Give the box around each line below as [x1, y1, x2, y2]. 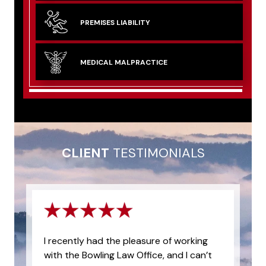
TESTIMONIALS [109, 144, 205, 161]
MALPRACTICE [113, 57, 167, 67]
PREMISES [80, 17, 115, 27]
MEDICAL [80, 57, 113, 67]
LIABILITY [115, 17, 150, 27]
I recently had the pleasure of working [44, 234, 208, 247]
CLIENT [61, 144, 109, 161]
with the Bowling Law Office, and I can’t [44, 248, 212, 261]
